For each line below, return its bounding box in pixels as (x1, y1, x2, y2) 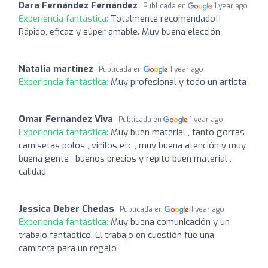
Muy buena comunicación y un (111, 215, 230, 228)
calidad (19, 165, 46, 178)
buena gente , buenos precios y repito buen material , (19, 152, 232, 165)
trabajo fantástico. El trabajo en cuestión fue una (19, 229, 214, 241)
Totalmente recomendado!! (111, 12, 221, 25)
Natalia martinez (19, 62, 93, 75)
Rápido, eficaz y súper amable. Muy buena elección (19, 25, 220, 38)
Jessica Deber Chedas (19, 202, 114, 215)
